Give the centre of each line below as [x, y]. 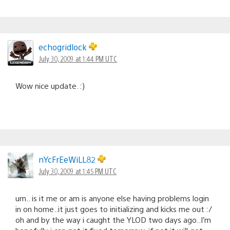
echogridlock [64, 47]
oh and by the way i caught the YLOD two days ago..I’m [113, 219]
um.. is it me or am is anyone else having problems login [112, 198]
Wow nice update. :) [50, 85]
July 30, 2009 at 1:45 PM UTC [78, 171]
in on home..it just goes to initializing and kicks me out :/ [114, 208]
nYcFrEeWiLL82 [68, 159]
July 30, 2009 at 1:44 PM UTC [78, 58]
